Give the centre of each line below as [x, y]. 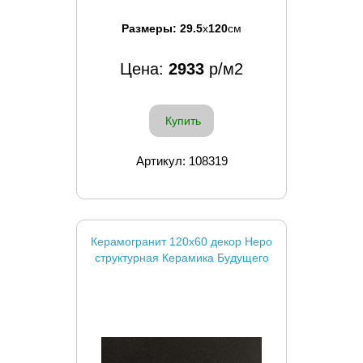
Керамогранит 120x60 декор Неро [181, 241]
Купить [183, 120]
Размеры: [151, 28]
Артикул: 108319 [181, 160]
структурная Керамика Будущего [181, 257]
